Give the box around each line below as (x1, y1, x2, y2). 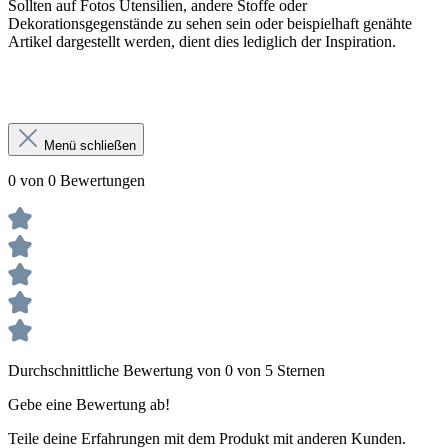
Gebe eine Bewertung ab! (8, 395, 170, 413)
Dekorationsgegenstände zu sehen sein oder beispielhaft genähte (8, 14, 412, 32)
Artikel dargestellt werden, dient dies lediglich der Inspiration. (8, 32, 396, 50)
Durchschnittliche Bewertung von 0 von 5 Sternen (8, 361, 325, 379)
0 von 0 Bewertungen (8, 171, 145, 189)
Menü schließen (44, 137, 136, 153)
